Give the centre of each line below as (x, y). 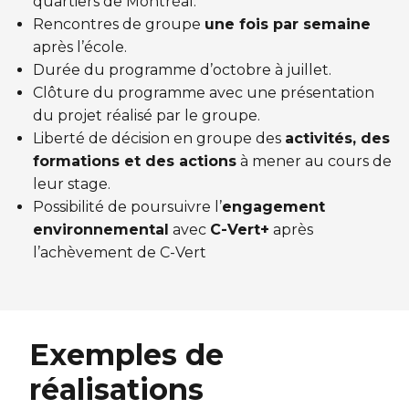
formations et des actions (135, 162)
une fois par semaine (288, 25)
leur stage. (72, 184)
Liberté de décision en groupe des (159, 139)
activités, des (337, 139)
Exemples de (126, 355)
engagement (273, 207)
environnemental (101, 230)
